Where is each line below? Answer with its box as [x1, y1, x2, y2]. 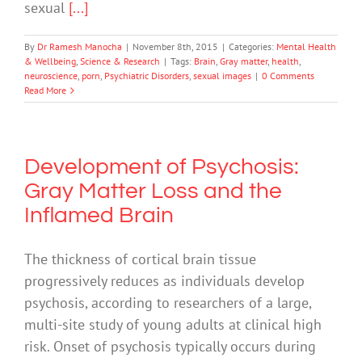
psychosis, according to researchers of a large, [24, 293, 311, 313]
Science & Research [80, 55, 160, 68]
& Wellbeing [24, 55, 76, 68]
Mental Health [276, 40, 336, 53]
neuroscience [24, 69, 78, 82]
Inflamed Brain [24, 204, 174, 228]
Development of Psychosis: [24, 155, 299, 179]
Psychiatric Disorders [104, 69, 189, 82]
